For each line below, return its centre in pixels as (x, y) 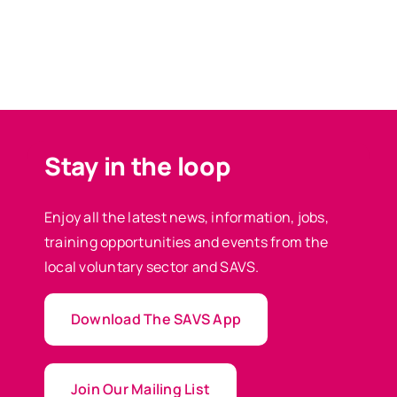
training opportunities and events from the (186, 242)
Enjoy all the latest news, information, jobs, (186, 217)
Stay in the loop (137, 166)
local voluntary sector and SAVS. (152, 267)
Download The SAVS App (156, 319)
